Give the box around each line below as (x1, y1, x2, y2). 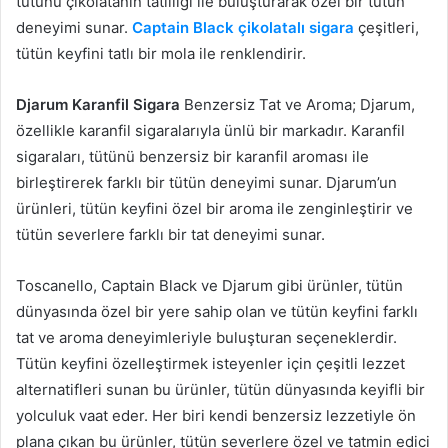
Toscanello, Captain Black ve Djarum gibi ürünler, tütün (16, 276, 403, 296)
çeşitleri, (354, 18, 419, 38)
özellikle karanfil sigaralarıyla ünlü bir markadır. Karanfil (16, 121, 405, 141)
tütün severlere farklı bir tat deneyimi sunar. (16, 225, 325, 245)
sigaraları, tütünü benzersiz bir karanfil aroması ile (16, 147, 369, 167)
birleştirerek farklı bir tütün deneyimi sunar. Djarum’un (16, 173, 397, 193)
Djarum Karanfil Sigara (16, 95, 180, 115)
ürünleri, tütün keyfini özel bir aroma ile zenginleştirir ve (16, 199, 413, 219)
